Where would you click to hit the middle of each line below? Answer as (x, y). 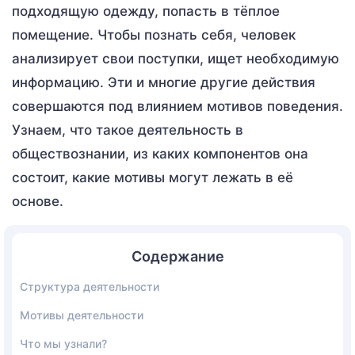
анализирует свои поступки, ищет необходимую (176, 58)
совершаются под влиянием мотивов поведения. (177, 106)
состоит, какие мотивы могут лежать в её (153, 177)
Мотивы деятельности (82, 315)
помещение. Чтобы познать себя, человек (154, 34)
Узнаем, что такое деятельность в (128, 130)
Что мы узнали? (63, 343)
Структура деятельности (90, 286)
